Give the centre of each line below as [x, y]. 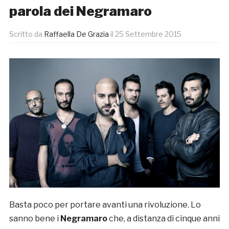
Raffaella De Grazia [76, 34]
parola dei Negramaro [80, 11]
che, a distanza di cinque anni [163, 218]
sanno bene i [35, 218]
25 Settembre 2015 [148, 34]
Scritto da [26, 34]
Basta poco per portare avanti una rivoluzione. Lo [105, 204]
